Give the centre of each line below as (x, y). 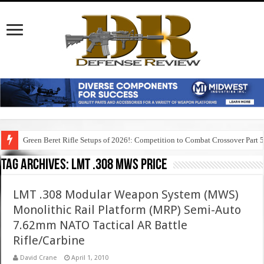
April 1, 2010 (90, 258)
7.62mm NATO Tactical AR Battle (100, 225)
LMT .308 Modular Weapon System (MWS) (126, 195)
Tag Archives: (37, 166)
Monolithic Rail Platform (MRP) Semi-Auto (127, 210)
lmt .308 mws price (120, 166)
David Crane (39, 258)
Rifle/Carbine (49, 241)
